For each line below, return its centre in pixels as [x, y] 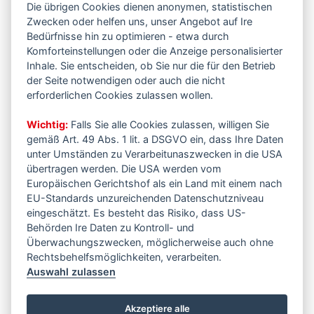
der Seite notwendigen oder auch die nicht [126, 80]
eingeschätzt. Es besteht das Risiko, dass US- [137, 212]
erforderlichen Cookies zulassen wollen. [120, 95]
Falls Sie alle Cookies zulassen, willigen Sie [169, 124]
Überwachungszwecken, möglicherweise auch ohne [150, 242]
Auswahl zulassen [71, 271]
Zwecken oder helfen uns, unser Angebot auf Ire [140, 21]
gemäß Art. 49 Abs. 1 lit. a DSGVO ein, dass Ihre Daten [155, 139]
